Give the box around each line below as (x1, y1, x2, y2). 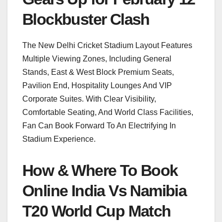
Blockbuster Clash (22, 10, 150, 28)
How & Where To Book (22, 161, 178, 179)
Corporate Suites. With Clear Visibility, (22, 94, 156, 103)
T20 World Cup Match (22, 202, 171, 220)
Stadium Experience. (22, 134, 96, 143)
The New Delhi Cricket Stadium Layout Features (22, 41, 192, 50)
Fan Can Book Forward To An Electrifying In (22, 121, 176, 130)
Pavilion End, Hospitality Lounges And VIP (22, 81, 172, 90)
